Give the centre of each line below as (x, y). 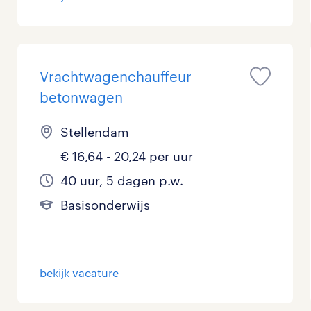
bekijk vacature (79, 272)
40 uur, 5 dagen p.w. (122, 180)
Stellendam (95, 132)
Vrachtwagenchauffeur (116, 76)
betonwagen (82, 97)
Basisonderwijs (106, 205)
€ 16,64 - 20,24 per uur (127, 156)
